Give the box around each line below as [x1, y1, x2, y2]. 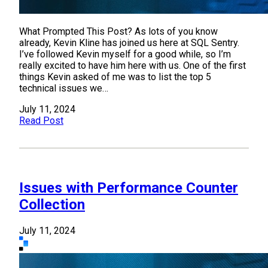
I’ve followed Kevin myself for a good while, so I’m [19, 48, 231, 60]
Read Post [19, 115, 63, 127]
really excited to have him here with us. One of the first [19, 60, 246, 72]
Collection [19, 196, 85, 214]
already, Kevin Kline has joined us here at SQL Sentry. [19, 37, 239, 49]
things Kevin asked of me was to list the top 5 [19, 71, 211, 83]
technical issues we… [19, 83, 108, 95]
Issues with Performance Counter [19, 179, 238, 197]
